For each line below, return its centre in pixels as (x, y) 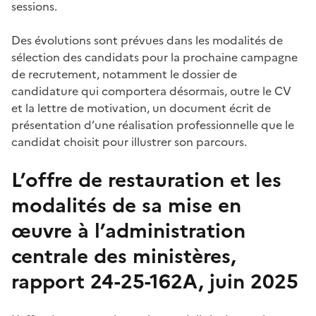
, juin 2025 (248, 281)
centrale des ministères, (124, 256)
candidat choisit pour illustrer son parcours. (129, 142)
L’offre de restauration (121, 180)
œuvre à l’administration (128, 231)
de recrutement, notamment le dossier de (124, 74)
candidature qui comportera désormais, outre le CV (151, 91)
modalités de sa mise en (126, 205)
